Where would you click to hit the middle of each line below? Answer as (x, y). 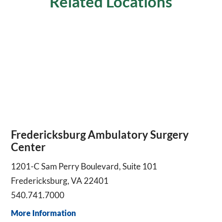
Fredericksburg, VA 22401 (60, 180)
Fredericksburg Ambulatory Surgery (100, 135)
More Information (44, 213)
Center (28, 147)
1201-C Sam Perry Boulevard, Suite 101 (84, 166)
